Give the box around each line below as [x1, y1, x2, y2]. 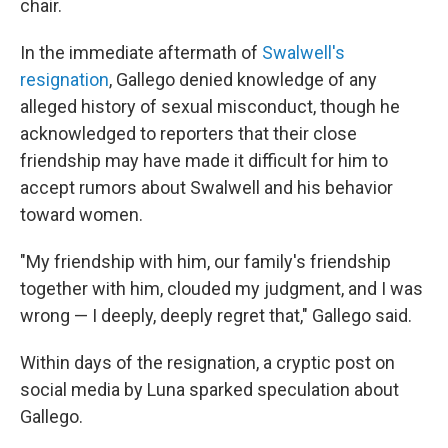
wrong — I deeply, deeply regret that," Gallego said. [20, 305, 412, 326]
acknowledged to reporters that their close [20, 123, 357, 144]
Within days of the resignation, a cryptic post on [20, 352, 395, 373]
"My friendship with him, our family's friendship [20, 251, 391, 272]
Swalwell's [262, 42, 345, 63]
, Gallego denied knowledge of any [109, 69, 377, 90]
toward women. [20, 204, 143, 225]
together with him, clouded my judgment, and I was [20, 278, 423, 299]
